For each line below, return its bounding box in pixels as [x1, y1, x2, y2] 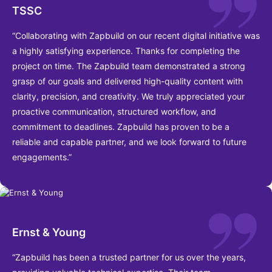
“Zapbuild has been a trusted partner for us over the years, [12, 252, 246, 263]
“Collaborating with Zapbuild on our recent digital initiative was [12, 30, 260, 41]
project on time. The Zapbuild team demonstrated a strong [12, 60, 245, 71]
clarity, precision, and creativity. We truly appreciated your [12, 90, 245, 101]
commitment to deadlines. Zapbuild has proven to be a [12, 121, 229, 132]
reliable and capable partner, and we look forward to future [12, 136, 246, 147]
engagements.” [12, 151, 72, 162]
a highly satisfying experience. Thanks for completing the [12, 45, 240, 56]
